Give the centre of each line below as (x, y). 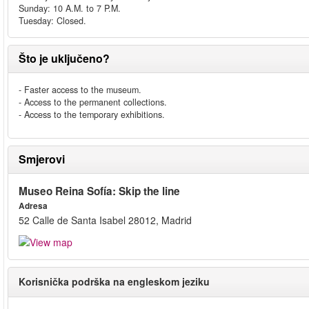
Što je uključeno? (64, 58)
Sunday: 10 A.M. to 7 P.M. (70, 8)
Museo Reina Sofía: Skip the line (99, 191)
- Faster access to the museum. (80, 90)
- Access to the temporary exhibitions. (92, 114)
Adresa (33, 206)
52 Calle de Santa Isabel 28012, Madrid (105, 220)
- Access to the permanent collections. (93, 102)
